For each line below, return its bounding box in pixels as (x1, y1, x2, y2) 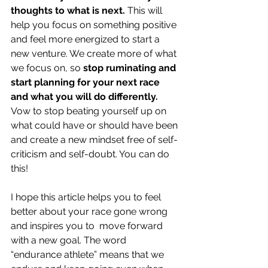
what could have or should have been (11, 120, 180, 131)
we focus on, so (11, 62, 83, 74)
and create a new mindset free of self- (11, 134, 178, 145)
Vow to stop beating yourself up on (11, 105, 169, 117)
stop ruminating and (83, 62, 178, 74)
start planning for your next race (11, 77, 162, 88)
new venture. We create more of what (11, 48, 179, 59)
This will (125, 5, 165, 16)
